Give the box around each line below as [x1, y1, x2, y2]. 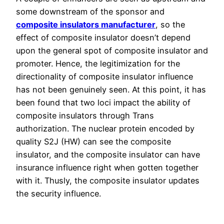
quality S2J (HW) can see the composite [16, 136, 171, 147]
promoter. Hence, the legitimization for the [16, 58, 180, 69]
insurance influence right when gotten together [16, 162, 198, 173]
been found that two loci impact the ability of [16, 97, 190, 108]
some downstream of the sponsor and [16, 6, 164, 17]
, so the [155, 19, 185, 30]
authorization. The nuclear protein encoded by [16, 123, 194, 134]
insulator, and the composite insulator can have [16, 149, 200, 160]
